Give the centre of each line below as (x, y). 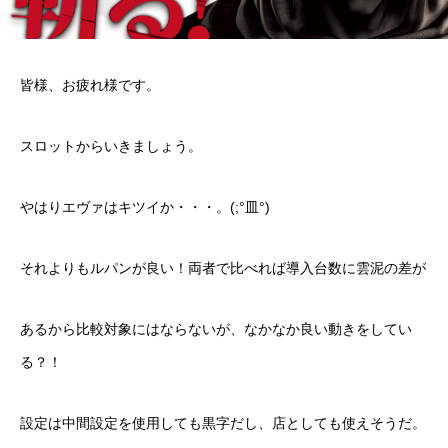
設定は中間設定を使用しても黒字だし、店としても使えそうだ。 (223, 423)
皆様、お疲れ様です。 (90, 85)
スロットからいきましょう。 (111, 146)
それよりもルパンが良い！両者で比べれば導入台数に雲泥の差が (223, 268)
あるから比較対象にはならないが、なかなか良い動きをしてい (216, 329)
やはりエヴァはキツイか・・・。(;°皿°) (145, 207)
